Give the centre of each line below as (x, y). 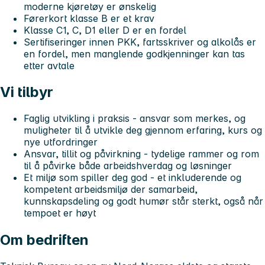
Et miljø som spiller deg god (85, 177)
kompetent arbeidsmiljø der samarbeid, (111, 189)
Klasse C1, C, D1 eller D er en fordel (105, 30)
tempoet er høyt (60, 213)
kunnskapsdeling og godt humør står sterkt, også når (143, 201)
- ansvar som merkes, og (188, 118)
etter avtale (49, 65)
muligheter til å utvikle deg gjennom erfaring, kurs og (143, 130)
